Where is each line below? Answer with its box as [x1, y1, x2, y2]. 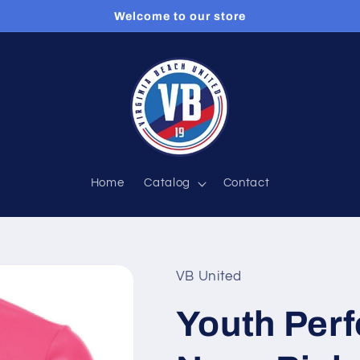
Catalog [144, 177, 190, 190]
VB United [175, 268, 242, 284]
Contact [223, 177, 270, 190]
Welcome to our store [113, 9, 247, 22]
